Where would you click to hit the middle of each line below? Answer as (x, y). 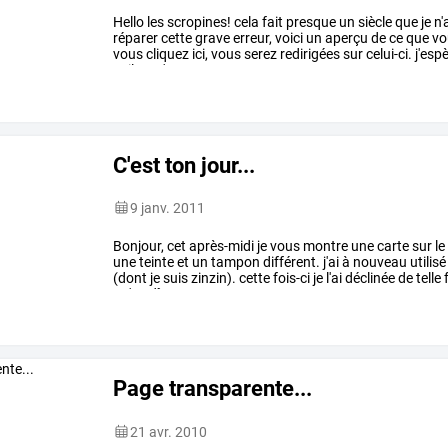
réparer (136, 38)
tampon (234, 261)
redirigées (309, 54)
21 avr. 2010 (169, 431)
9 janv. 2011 (168, 207)
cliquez (166, 54)
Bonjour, (139, 245)
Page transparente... (213, 388)
